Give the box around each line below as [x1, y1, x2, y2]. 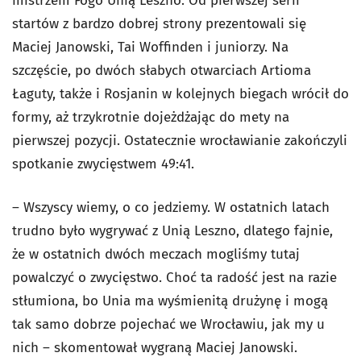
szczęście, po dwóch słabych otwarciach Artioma [12, 62, 311, 80]
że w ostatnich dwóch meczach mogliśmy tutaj [12, 246, 300, 263]
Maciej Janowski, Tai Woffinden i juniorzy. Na [12, 39, 288, 56]
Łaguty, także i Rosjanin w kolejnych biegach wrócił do [12, 85, 349, 103]
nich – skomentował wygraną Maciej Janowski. [12, 339, 297, 357]
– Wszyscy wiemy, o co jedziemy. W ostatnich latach [12, 199, 330, 217]
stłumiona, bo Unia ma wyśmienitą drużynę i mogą [12, 293, 328, 310]
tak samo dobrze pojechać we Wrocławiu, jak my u [12, 316, 325, 334]
